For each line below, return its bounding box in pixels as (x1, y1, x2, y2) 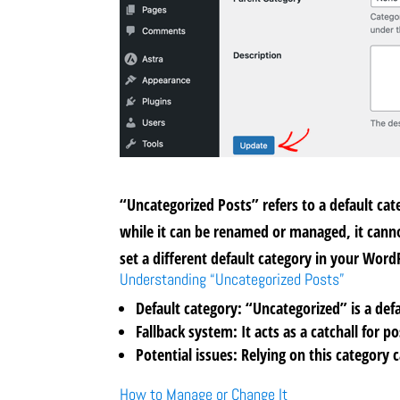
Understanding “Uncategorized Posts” (120, 269, 346, 289)
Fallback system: (136, 321, 238, 342)
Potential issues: (136, 344, 238, 365)
